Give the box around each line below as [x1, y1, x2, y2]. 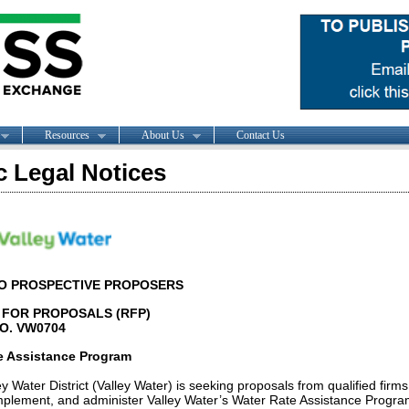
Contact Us [236, 128, 285, 142]
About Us [141, 128, 184, 142]
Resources [44, 128, 89, 142]
